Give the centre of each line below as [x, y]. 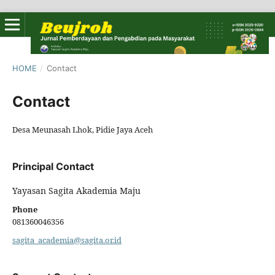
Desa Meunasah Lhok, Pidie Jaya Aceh [82, 129]
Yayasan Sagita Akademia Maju [76, 190]
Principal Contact [53, 166]
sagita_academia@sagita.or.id [67, 240]
